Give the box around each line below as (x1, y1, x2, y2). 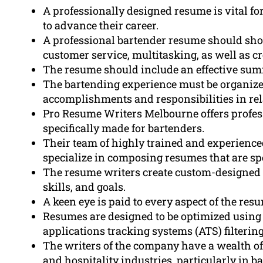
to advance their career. (43, 18, 159, 33)
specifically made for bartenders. (43, 121, 204, 136)
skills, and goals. (43, 180, 126, 194)
